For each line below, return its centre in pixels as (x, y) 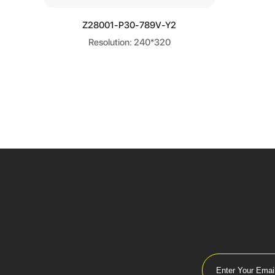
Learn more (129, 25)
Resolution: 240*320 (129, 42)
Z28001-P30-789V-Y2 (130, 25)
